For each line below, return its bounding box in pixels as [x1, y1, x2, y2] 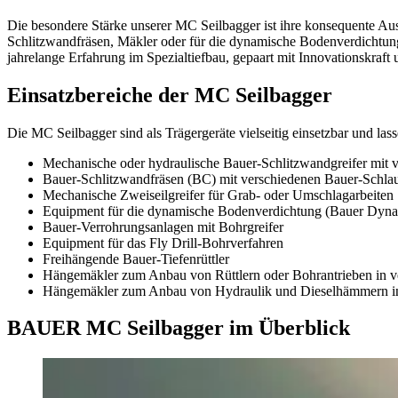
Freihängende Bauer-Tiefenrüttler [43, 251, 229, 267]
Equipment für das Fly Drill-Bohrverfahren [43, 235, 283, 251]
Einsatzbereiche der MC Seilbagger [7, 83, 332, 107]
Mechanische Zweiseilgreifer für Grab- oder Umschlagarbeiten [43, 187, 394, 203]
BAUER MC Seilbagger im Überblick [7, 316, 350, 340]
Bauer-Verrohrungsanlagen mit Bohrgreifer [43, 219, 283, 235]
